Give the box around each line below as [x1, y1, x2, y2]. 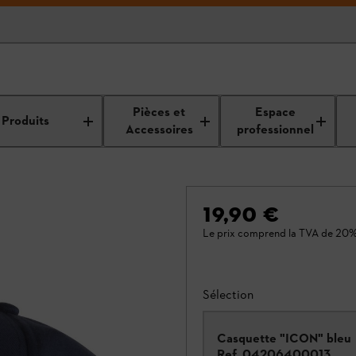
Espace [254, 103, 296, 122]
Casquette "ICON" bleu [217, 331, 351, 346]
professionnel [236, 121, 314, 139]
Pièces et [133, 103, 185, 122]
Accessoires [125, 121, 193, 139]
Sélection [203, 287, 253, 302]
